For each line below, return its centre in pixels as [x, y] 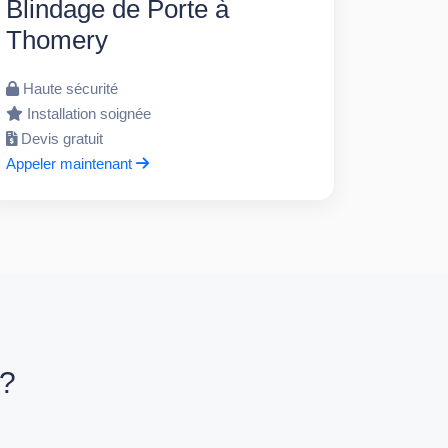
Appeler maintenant [70, 163]
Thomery [56, 39]
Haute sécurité [70, 88]
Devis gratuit [61, 138]
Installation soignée [88, 113]
